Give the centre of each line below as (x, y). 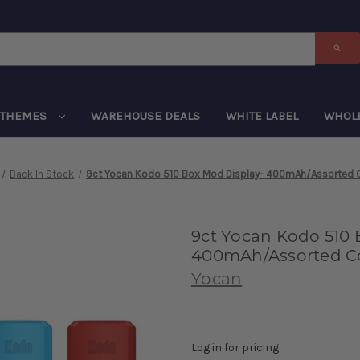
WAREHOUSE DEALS (145, 115)
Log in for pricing (235, 347)
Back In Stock (42, 174)
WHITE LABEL (262, 115)
